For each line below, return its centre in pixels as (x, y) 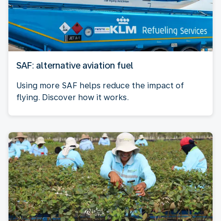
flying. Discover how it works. (73, 97)
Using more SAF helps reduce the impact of (100, 85)
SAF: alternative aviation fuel (75, 65)
